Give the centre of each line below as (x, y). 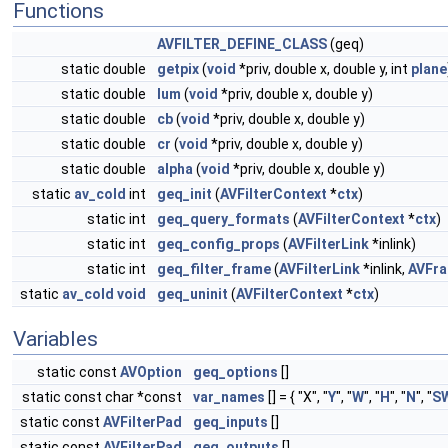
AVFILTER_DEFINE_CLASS (242, 44)
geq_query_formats (223, 219)
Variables (55, 339)
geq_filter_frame (214, 269)
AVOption (151, 372)
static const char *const (103, 397)
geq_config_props (218, 244)
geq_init (184, 194)
